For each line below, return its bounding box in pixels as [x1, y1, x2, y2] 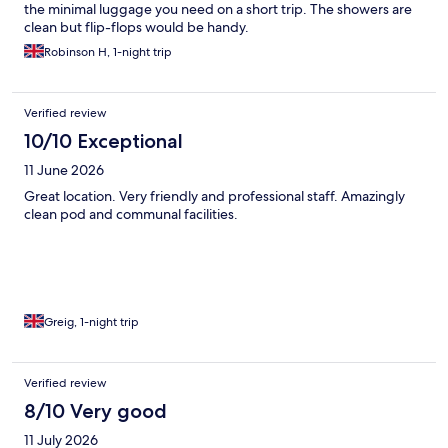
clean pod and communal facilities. [24, 205, 238, 224]
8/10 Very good [24, 399, 167, 424]
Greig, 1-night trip [44, 314, 139, 331]
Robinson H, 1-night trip [44, 44, 172, 61]
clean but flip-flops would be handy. [24, 18, 249, 37]
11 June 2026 [24, 161, 104, 180]
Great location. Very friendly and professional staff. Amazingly [24, 187, 405, 206]
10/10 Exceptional [24, 129, 183, 154]
